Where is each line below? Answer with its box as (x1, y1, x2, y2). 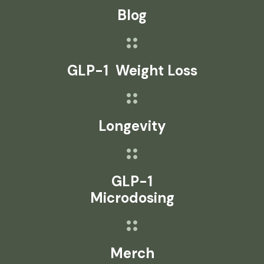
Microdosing (90, 189, 174, 207)
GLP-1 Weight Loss (67, 61, 197, 80)
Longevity (98, 117, 166, 136)
